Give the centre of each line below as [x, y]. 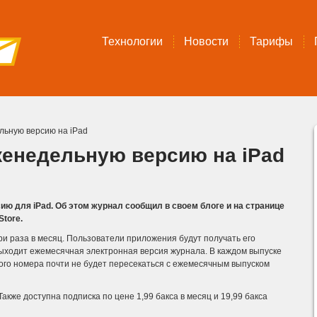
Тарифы [271, 41]
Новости [206, 41]
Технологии [132, 41]
